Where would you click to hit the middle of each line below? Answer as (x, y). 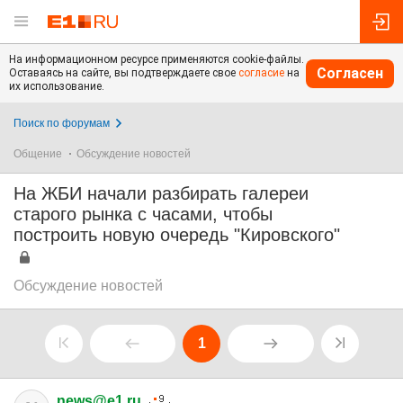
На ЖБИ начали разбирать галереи (161, 193)
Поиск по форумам (62, 123)
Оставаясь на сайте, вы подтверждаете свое (124, 73)
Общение (38, 154)
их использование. (57, 86)
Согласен (350, 73)
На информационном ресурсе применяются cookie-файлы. (157, 59)
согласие (261, 73)
